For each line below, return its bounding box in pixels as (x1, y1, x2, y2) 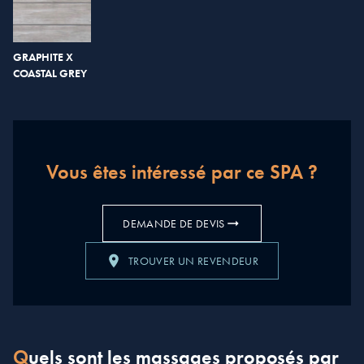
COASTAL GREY (13, 65, 87, 80)
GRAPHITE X (13, 49, 73, 64)
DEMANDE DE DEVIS (123, 215, 225, 231)
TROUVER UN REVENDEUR (128, 253, 258, 268)
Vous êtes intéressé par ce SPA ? (46, 158, 318, 184)
